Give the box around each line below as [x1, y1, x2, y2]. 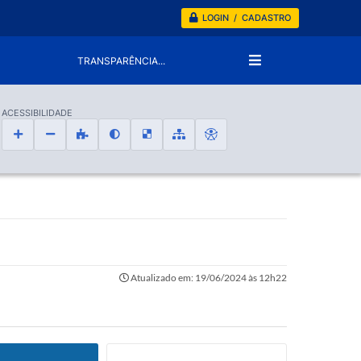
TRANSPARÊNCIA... [77, 54, 166, 67]
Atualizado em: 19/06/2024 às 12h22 [129, 272, 287, 284]
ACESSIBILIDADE [2, 107, 73, 118]
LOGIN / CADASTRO [202, 12, 291, 23]
